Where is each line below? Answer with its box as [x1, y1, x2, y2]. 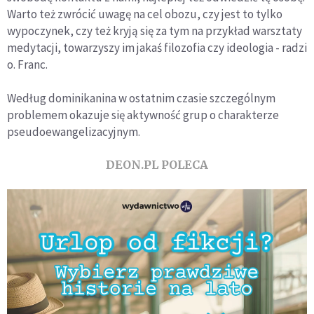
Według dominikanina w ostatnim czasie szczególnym [7, 90, 275, 106]
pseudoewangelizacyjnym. [7, 124, 140, 139]
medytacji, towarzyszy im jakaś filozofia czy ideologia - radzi [7, 40, 307, 55]
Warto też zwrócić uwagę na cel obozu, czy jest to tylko [7, 6, 282, 22]
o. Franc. [7, 57, 48, 72]
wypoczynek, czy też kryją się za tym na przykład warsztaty [7, 23, 302, 39]
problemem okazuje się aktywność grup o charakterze [7, 107, 279, 123]
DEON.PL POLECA [106, 158, 208, 172]
